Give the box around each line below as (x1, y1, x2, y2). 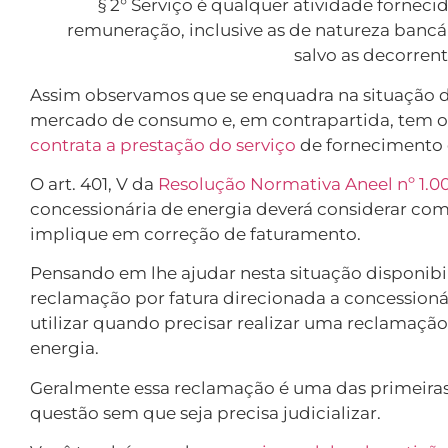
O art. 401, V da (30, 174, 154, 195)
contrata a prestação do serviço (30, 134, 296, 155)
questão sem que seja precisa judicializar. (30, 402, 385, 423)
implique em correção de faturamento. (30, 224, 365, 245)
